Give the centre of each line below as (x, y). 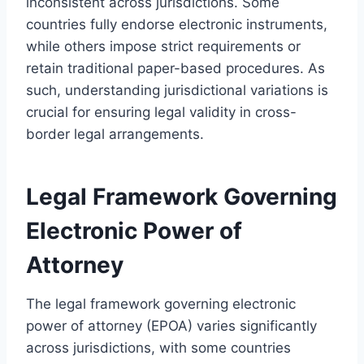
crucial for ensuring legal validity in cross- (161, 112)
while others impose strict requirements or (163, 46)
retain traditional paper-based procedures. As (175, 68)
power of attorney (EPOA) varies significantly (171, 325)
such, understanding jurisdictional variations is (177, 90)
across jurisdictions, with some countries (158, 347)
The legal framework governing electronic (161, 303)
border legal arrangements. (115, 134)
